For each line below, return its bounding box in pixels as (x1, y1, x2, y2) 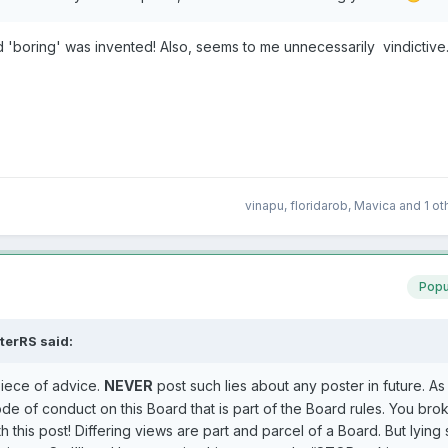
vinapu (245, 198, 284, 214)
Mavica (354, 198, 396, 214)
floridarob (290, 198, 348, 214)
